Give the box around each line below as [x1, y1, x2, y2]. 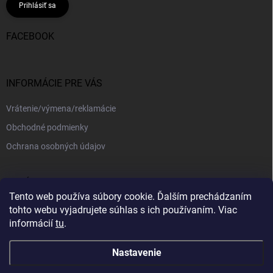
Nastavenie [112, 247, 161, 258]
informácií [9, 218, 55, 229]
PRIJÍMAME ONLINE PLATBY [6, 176, 131, 188]
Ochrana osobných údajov [6, 141, 105, 151]
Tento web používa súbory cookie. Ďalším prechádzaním [9, 191, 252, 202]
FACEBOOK [6, 30, 54, 42]
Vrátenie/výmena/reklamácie [6, 103, 116, 113]
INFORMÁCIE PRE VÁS [6, 77, 102, 89]
